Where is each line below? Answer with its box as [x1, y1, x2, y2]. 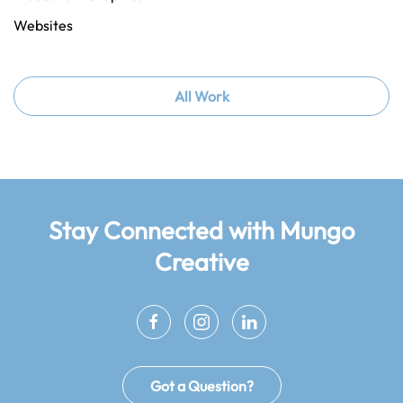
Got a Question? [149, 377, 254, 396]
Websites [13, 16, 73, 35]
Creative [154, 246, 249, 278]
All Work [174, 87, 229, 106]
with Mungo [228, 215, 354, 246]
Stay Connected [49, 215, 228, 246]
